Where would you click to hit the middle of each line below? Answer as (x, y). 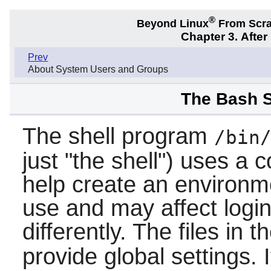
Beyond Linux (173, 23)
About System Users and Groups (98, 70)
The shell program (118, 136)
